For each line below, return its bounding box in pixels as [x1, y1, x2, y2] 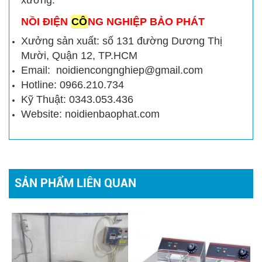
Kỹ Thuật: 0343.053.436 [21, 93, 136, 105]
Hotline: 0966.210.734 [21, 78, 124, 91]
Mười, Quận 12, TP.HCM [21, 49, 137, 61]
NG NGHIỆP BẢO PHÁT [88, 15, 205, 27]
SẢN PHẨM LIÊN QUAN [15, 175, 136, 190]
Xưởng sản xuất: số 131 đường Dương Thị [21, 35, 222, 47]
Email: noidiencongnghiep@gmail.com [21, 64, 203, 76]
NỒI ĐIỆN [21, 15, 71, 27]
